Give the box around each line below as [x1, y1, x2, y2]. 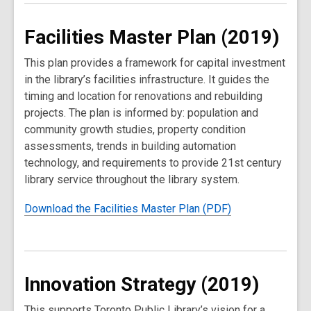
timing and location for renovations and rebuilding [24, 90, 262, 103]
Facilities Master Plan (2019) [24, 26, 279, 49]
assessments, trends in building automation [24, 140, 236, 153]
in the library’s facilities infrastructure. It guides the [24, 73, 269, 86]
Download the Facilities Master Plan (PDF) [24, 202, 231, 215]
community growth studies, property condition [24, 123, 246, 136]
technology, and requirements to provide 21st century [24, 156, 282, 169]
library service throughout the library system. [24, 173, 239, 186]
